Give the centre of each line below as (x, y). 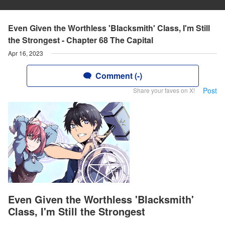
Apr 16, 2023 (26, 53)
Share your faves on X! (164, 90)
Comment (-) (119, 76)
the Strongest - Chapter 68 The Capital (81, 40)
